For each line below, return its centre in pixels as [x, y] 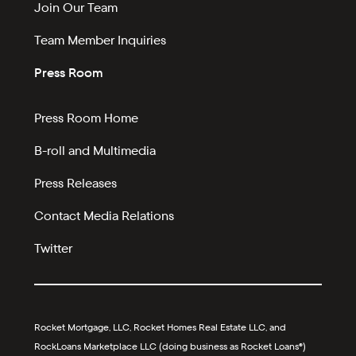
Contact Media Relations [104, 216]
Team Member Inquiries [101, 41]
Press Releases [76, 184]
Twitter [54, 249]
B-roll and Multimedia [95, 151]
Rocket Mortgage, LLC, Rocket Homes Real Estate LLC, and [161, 328]
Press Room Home [87, 118]
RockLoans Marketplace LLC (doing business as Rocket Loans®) [170, 347]
